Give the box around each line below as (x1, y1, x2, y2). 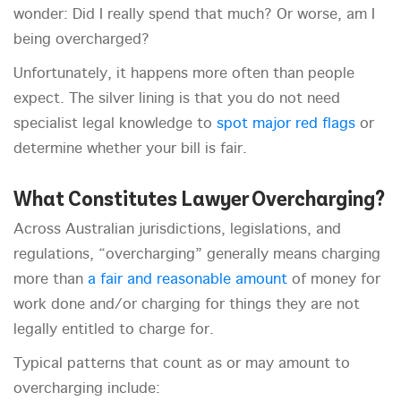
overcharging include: (13, 381, 160, 397)
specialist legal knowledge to (13, 116, 217, 132)
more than (13, 272, 88, 288)
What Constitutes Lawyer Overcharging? (13, 184, 385, 211)
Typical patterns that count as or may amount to (13, 356, 350, 372)
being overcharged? (13, 32, 149, 48)
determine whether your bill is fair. (13, 141, 247, 158)
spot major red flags (217, 116, 355, 132)
